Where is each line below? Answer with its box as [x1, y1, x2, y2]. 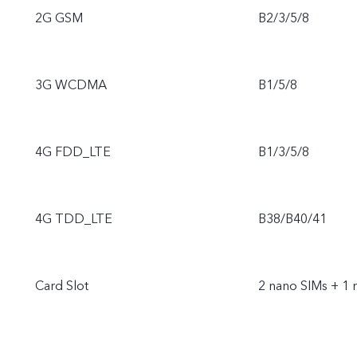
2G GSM [35, 10, 83, 28]
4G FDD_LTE [35, 143, 111, 162]
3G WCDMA [35, 76, 107, 95]
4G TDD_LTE [35, 210, 112, 229]
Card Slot [35, 277, 88, 296]
